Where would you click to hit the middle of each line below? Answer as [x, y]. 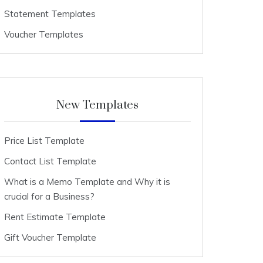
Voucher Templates [44, 34]
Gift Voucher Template [50, 237]
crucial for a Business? [49, 196]
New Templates [97, 105]
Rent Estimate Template [55, 217]
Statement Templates [50, 14]
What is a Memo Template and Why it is [87, 182]
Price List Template [44, 141]
